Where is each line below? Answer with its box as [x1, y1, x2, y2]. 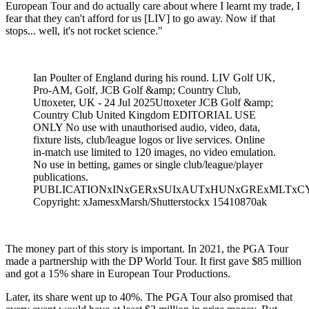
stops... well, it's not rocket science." [6, 24, 163, 37]
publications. [33, 170, 88, 183]
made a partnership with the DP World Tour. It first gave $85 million [6, 255, 301, 267]
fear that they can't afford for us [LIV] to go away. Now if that [6, 12, 275, 24]
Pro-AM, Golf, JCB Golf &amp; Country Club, [33, 83, 241, 96]
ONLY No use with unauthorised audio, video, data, [33, 121, 260, 133]
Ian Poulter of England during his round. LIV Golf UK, [33, 71, 275, 83]
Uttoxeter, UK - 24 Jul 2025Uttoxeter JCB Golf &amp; [33, 96, 273, 108]
